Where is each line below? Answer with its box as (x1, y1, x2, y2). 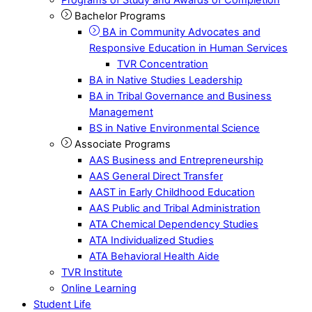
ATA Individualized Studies (89, 233, 214, 247)
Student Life (33, 297, 91, 311)
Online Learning (61, 281, 136, 295)
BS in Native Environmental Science (89, 121, 260, 134)
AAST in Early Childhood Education (89, 185, 255, 198)
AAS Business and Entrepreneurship (89, 153, 263, 166)
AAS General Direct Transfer (89, 169, 223, 182)
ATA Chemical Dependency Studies (89, 217, 258, 231)
